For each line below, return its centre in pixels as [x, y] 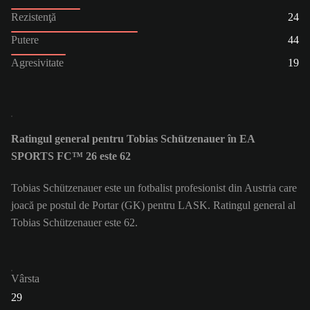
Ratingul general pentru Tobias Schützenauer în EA [133, 139]
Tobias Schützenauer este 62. [74, 223]
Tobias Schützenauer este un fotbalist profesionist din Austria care [154, 188]
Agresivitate [37, 62]
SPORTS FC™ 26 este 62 [71, 156]
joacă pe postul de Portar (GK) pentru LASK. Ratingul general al [153, 206]
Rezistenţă [34, 17]
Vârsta [25, 279]
